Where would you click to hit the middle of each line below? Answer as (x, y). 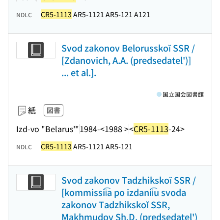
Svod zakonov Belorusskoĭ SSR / (128, 48)
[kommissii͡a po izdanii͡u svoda (124, 192)
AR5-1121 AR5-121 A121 (111, 14)
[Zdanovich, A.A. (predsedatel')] (126, 60)
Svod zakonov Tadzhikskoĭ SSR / (129, 180)
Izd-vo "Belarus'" (48, 128)
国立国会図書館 (183, 94)
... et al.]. (79, 72)
